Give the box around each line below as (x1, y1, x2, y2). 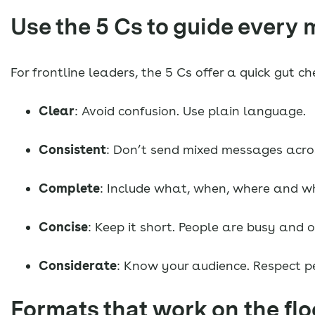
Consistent (39, 141, 106, 157)
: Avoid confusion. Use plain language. (75, 103, 306, 118)
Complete (39, 180, 100, 195)
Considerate (39, 257, 117, 273)
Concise (39, 219, 88, 234)
